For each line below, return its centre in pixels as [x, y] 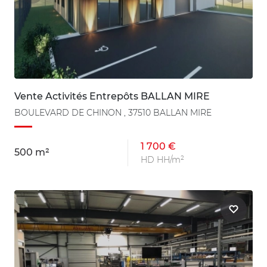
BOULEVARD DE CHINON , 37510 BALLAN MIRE [113, 112]
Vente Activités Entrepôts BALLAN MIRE [112, 96]
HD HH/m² [162, 159]
